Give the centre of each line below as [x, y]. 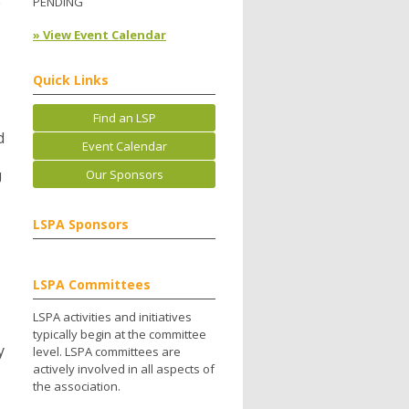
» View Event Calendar [100, 35]
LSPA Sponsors [81, 225]
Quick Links [71, 80]
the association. [77, 387]
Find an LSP [124, 118]
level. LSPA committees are [107, 352]
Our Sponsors [124, 175]
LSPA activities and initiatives [112, 317]
